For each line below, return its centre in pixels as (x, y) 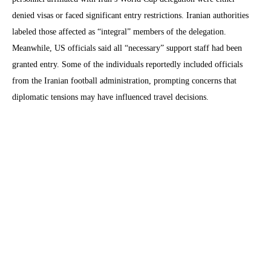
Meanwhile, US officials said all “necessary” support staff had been (127, 48)
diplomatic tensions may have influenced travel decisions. (110, 97)
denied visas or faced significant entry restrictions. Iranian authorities (130, 15)
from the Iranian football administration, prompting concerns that (124, 80)
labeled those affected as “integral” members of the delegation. (119, 31)
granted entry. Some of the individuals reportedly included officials (127, 64)
